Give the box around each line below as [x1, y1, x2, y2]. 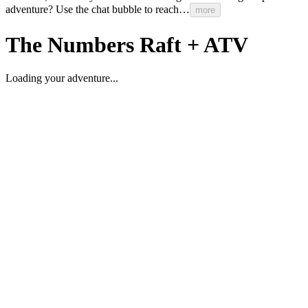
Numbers [47, 32, 134, 57]
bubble [112, 3, 142, 16]
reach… [155, 3, 190, 16]
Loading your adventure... [5, 71, 118, 84]
